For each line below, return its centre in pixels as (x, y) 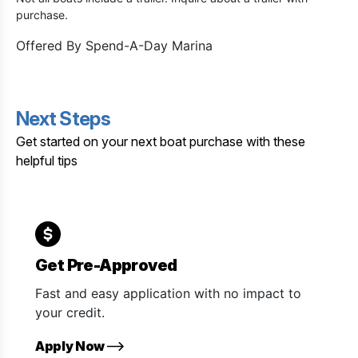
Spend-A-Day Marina (149, 45)
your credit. (70, 312)
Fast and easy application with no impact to (168, 293)
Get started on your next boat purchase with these (161, 141)
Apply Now (71, 346)
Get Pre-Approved (106, 265)
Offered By (51, 45)
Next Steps (63, 118)
